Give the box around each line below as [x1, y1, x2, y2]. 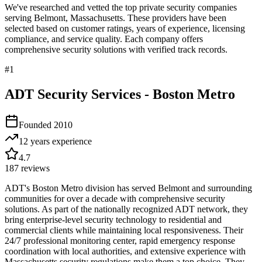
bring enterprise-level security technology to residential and [5, 214, 222, 225]
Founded [19, 119, 54, 130]
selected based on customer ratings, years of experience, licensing [5, 23, 245, 33]
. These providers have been [123, 12, 226, 23]
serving [5, 12, 34, 23]
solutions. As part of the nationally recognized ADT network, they [5, 204, 248, 214]
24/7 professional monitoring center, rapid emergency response [5, 235, 235, 246]
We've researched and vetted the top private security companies [5, 2, 237, 12]
